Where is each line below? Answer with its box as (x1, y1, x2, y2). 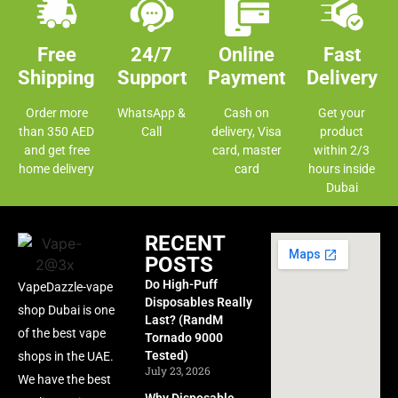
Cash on (224, 106, 269, 121)
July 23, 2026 (144, 363, 211, 378)
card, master (211, 143, 282, 158)
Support (116, 67, 187, 90)
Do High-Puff (144, 277, 218, 292)
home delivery (19, 162, 94, 177)
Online (219, 44, 275, 67)
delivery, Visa (211, 124, 282, 139)
